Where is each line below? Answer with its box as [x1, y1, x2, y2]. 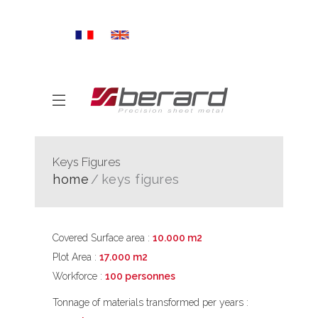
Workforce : [53, 270, 105, 282]
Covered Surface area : [53, 232, 153, 243]
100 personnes [105, 270, 175, 282]
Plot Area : [53, 251, 99, 263]
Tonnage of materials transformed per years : [53, 297, 248, 308]
